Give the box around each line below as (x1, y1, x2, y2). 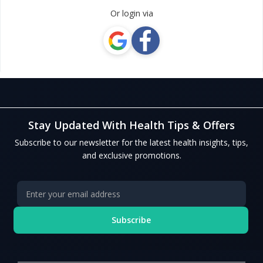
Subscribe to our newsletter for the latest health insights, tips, (15, 137, 248, 148)
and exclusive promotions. (82, 150, 181, 161)
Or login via (110, 8, 153, 19)
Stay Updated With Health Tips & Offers (28, 118, 235, 132)
